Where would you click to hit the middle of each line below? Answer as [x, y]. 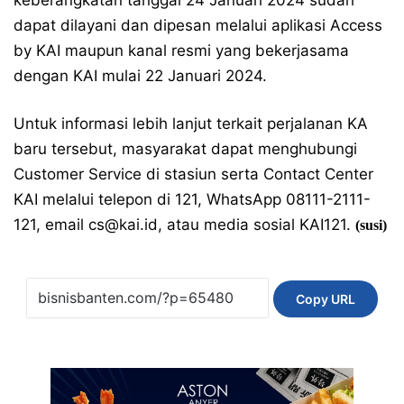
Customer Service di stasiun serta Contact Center [193, 174]
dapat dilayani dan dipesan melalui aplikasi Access [198, 25]
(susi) [371, 225]
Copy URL [326, 298]
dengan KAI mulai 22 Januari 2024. [140, 75]
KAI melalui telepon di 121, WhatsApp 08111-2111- [192, 199]
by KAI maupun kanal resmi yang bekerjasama [181, 50]
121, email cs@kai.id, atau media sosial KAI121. [184, 224]
